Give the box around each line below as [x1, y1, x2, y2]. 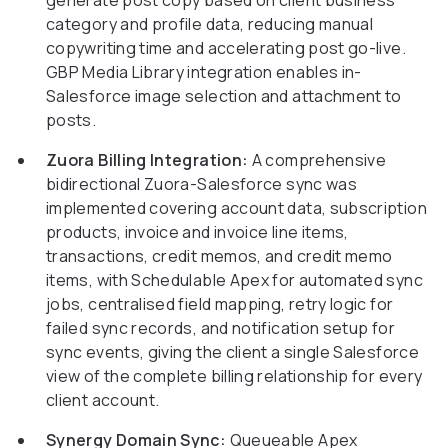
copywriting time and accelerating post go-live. [46, 37, 406, 60]
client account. [46, 389, 160, 412]
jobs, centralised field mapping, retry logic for [46, 293, 394, 316]
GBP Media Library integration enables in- [46, 61, 362, 84]
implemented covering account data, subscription [46, 197, 427, 220]
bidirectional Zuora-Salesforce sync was [46, 173, 358, 196]
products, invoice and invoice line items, [46, 221, 349, 244]
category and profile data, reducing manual [46, 13, 374, 36]
